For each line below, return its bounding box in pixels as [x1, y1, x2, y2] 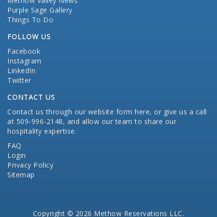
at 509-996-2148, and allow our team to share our [7, 117, 176, 126]
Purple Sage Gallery [7, 5, 73, 15]
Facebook [7, 46, 40, 56]
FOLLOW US [7, 32, 51, 42]
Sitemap [7, 170, 35, 180]
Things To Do [7, 15, 53, 25]
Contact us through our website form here [7, 107, 150, 117]
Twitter [7, 76, 31, 85]
